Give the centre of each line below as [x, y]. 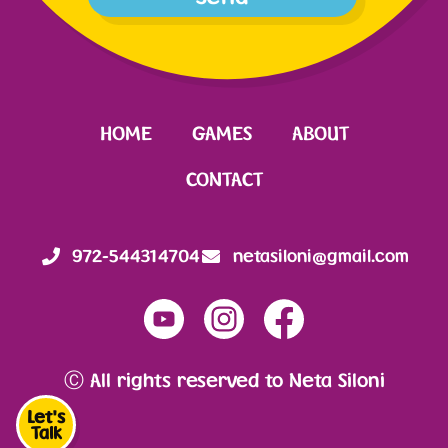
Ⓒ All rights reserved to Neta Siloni [224, 380]
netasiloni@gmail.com [320, 256]
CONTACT [224, 179]
